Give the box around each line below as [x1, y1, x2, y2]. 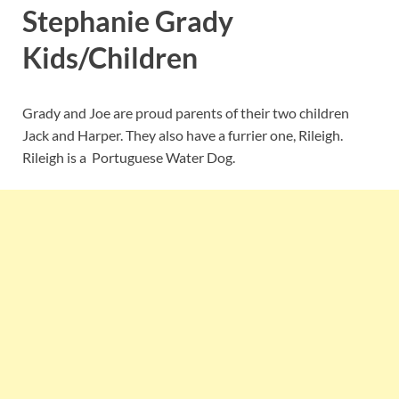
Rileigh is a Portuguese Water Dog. [22, 148, 235, 166]
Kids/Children [22, 40, 198, 76]
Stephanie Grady [22, 4, 233, 39]
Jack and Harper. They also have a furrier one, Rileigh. [22, 126, 346, 143]
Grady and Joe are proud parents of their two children [22, 103, 349, 121]
